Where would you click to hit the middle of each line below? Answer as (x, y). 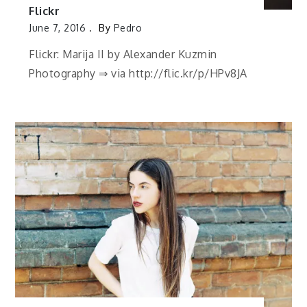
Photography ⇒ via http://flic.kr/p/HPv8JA (138, 74)
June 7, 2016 (58, 27)
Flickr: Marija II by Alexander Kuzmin (123, 54)
